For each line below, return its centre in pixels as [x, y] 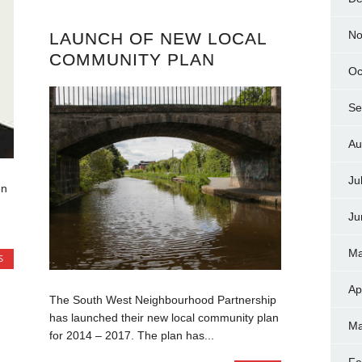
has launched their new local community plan [164, 317]
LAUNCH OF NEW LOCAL [158, 38]
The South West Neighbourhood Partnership [162, 299]
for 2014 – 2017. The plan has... [131, 335]
